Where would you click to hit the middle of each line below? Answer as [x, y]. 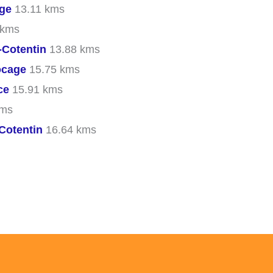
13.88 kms [73, 50]
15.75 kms [53, 70]
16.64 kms [69, 130]
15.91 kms [36, 90]
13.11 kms [38, 9]
